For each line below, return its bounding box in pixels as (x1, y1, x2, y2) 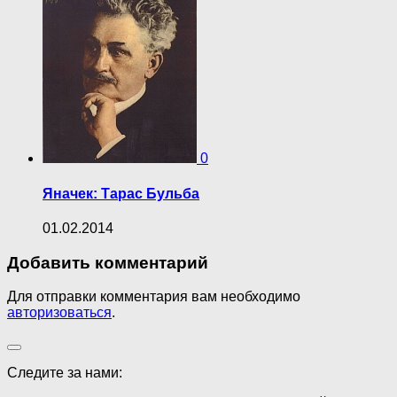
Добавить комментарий (7, 253, 208, 272)
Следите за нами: (7, 365, 122, 381)
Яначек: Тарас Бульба (43, 185, 199, 201)
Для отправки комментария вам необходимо (7, 289, 300, 305)
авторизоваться (7, 305, 112, 321)
